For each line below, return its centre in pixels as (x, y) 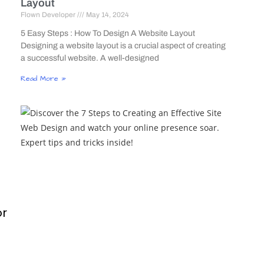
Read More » (43, 79)
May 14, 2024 (106, 15)
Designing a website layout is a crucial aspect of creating (123, 46)
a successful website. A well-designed (90, 58)
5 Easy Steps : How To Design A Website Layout (108, 34)
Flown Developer (49, 15)
